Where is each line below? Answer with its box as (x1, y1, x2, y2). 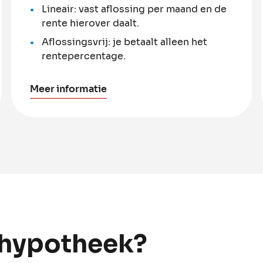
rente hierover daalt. (41, 16, 139, 29)
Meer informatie (29, 82, 107, 95)
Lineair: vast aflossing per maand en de (41, 2, 227, 15)
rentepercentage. (41, 49, 126, 62)
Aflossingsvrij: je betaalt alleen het (41, 35, 207, 48)
